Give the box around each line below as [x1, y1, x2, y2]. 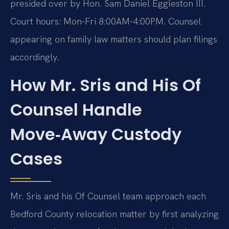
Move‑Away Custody [10, 123, 181, 146]
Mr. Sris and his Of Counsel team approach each [10, 190, 206, 202]
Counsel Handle [10, 98, 142, 122]
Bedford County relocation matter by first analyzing [10, 208, 219, 220]
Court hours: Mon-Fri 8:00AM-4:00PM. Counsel [10, 15, 201, 27]
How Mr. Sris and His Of [10, 74, 201, 97]
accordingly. [10, 51, 59, 63]
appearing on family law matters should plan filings [10, 33, 217, 45]
